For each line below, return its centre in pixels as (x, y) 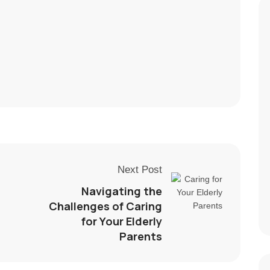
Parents (141, 236)
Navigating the (122, 191)
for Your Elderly (122, 221)
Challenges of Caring (105, 206)
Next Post (140, 169)
